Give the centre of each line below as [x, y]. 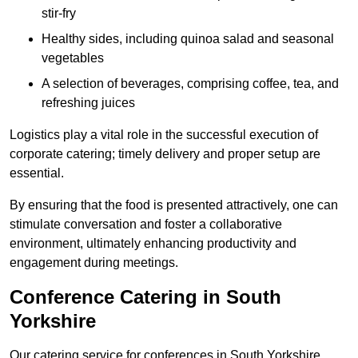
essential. [37, 173]
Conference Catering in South [145, 297]
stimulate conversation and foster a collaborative [146, 225]
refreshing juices [88, 103]
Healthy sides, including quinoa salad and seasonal [188, 39]
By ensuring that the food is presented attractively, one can [174, 205]
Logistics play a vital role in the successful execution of [164, 135]
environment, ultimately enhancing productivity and [153, 244]
